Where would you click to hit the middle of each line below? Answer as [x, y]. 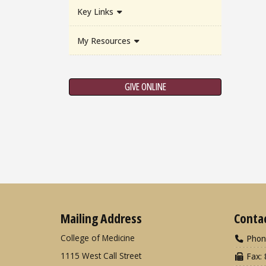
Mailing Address [101, 218]
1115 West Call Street [101, 256]
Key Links [96, 11]
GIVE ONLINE [145, 87]
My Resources [105, 40]
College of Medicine [98, 238]
